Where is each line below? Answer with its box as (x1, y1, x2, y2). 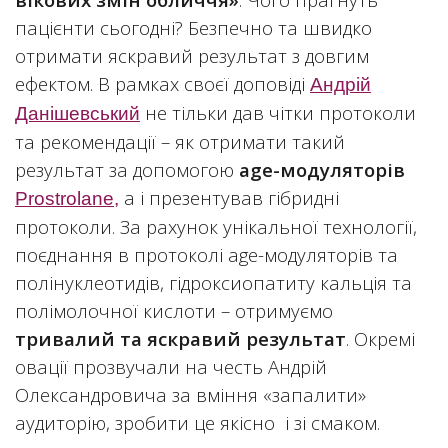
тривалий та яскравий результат (15, 326, 346, 351)
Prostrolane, (15, 188, 119, 209)
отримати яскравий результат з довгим (15, 43, 369, 68)
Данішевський (15, 103, 140, 124)
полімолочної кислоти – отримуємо (15, 298, 333, 323)
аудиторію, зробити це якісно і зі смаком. (15, 410, 380, 435)
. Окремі (346, 326, 415, 351)
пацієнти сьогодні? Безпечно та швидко (15, 15, 372, 40)
